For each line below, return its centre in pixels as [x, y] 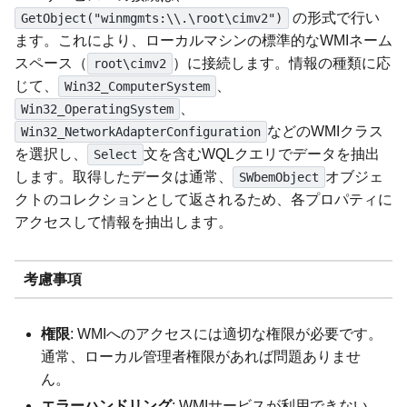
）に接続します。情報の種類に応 [281, 64]
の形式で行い [334, 18]
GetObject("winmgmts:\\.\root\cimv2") [151, 19]
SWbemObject [278, 178]
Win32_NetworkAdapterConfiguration [140, 132]
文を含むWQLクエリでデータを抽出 [261, 154]
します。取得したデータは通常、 [124, 177]
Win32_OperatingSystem [97, 109]
